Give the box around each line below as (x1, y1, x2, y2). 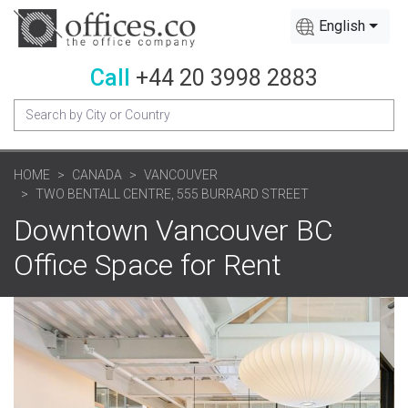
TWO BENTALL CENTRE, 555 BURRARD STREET (36, 186, 309, 201)
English (319, 17, 366, 35)
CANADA (72, 167, 122, 182)
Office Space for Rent (14, 247, 281, 282)
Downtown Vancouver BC (14, 212, 333, 248)
